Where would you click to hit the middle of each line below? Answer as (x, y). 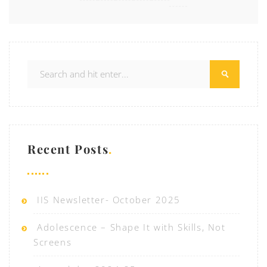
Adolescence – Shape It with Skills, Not (131, 227)
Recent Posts (68, 149)
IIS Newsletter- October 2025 (109, 200)
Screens (53, 242)
